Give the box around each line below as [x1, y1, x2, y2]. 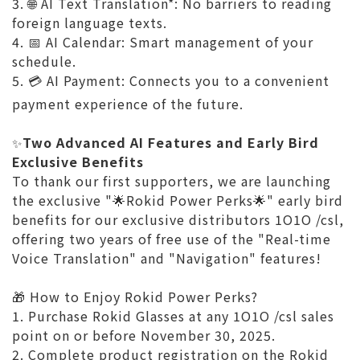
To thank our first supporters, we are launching [12, 171, 331, 190]
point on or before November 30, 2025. [12, 325, 276, 345]
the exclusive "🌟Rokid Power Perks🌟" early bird [12, 190, 343, 210]
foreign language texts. [12, 13, 167, 32]
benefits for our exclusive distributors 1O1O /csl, [12, 210, 344, 229]
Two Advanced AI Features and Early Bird [22, 133, 319, 152]
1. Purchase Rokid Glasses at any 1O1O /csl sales [12, 306, 334, 325]
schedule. [12, 51, 76, 71]
